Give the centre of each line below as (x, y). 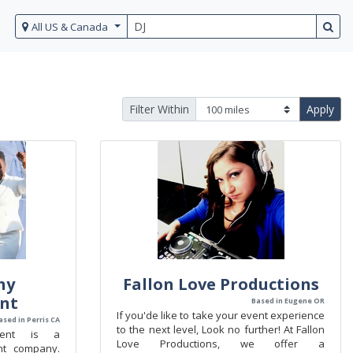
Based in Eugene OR (288, 301)
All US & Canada (70, 26)
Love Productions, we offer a (221, 344)
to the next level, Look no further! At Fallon (221, 329)
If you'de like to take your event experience (221, 315)
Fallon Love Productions (221, 284)
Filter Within (159, 109)
